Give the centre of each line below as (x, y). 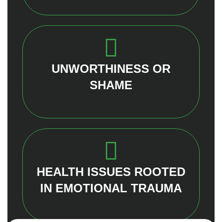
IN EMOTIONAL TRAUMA (111, 188)
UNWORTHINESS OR (111, 69)
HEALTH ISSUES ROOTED (111, 172)
